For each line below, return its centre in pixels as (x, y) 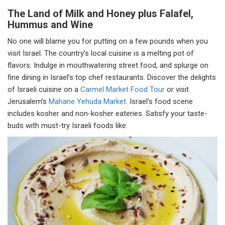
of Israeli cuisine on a (44, 90)
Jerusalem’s (28, 102)
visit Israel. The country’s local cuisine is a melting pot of (101, 53)
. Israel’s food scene (159, 102)
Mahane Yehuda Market (87, 102)
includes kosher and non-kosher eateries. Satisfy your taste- (107, 114)
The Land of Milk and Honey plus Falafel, (100, 14)
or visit (178, 90)
